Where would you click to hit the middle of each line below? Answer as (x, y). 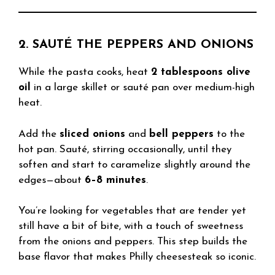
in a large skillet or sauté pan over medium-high (143, 87)
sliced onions (92, 134)
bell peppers (181, 134)
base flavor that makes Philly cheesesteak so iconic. (137, 257)
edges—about (52, 180)
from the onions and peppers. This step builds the (133, 242)
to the (229, 134)
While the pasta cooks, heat (85, 72)
